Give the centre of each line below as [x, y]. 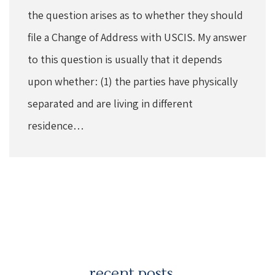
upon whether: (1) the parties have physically [133, 81]
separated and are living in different [110, 103]
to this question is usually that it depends [125, 59]
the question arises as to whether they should [135, 15]
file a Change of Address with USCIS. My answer [137, 37]
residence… [56, 125]
